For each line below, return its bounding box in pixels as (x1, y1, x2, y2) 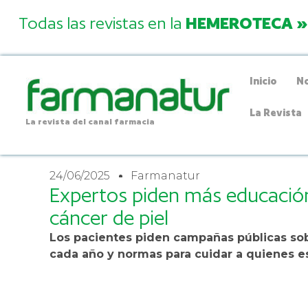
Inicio (250, 74, 278, 87)
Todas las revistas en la (18, 13, 186, 33)
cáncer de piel (49, 206, 168, 230)
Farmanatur (131, 168, 200, 182)
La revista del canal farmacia (25, 116, 155, 127)
